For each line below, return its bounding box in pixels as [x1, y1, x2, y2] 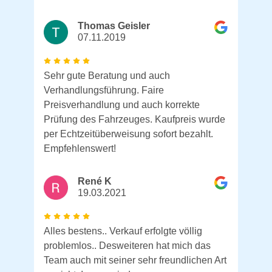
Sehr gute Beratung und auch [44, 70, 170, 81]
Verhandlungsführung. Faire [44, 85, 164, 96]
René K [78, 176, 112, 187]
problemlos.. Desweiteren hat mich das [44, 240, 211, 251]
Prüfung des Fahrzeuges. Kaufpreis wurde [44, 114, 225, 125]
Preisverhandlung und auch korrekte [44, 100, 200, 110]
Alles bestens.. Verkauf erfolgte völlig [44, 226, 202, 237]
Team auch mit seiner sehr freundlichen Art [44, 255, 226, 266]
